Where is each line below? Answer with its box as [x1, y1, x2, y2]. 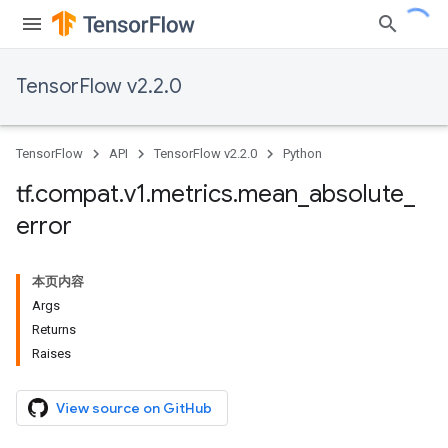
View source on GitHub [56, 399, 212, 417]
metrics [151, 179, 233, 209]
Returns [32, 322, 76, 337]
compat [35, 179, 119, 209]
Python [283, 146, 322, 161]
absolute [309, 179, 404, 209]
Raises [32, 346, 71, 361]
